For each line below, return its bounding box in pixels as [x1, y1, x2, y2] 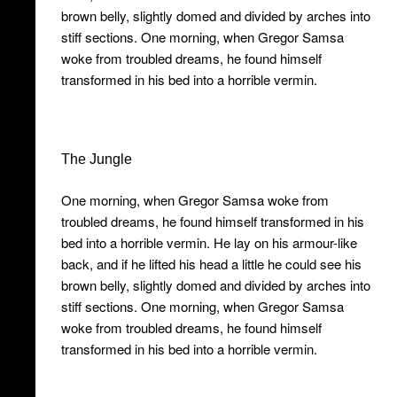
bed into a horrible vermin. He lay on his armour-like [60, 233, 357, 252]
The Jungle [60, 152, 132, 167]
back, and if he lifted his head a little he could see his [60, 254, 362, 273]
